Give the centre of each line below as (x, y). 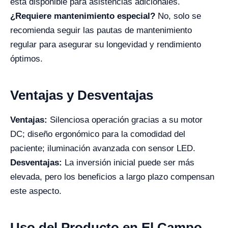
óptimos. (26, 59)
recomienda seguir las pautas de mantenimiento (101, 30)
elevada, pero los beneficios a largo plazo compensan (112, 177)
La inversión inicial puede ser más (128, 162)
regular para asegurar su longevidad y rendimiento (106, 44)
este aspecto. (36, 191)
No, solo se (178, 16)
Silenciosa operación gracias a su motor (125, 120)
